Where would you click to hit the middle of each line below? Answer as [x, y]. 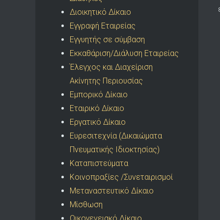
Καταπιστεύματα [99, 163]
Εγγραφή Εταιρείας [103, 26]
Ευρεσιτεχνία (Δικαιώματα [116, 136]
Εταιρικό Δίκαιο [97, 108]
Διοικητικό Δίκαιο [100, 12]
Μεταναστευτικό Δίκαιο [112, 191]
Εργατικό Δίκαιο [98, 122]
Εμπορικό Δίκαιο [99, 95]
